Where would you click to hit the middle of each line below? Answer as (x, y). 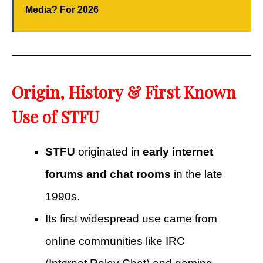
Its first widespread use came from (131, 218)
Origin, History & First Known (124, 92)
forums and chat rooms (108, 174)
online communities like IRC (115, 241)
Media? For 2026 (62, 9)
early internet (178, 151)
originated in (109, 151)
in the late (197, 174)
